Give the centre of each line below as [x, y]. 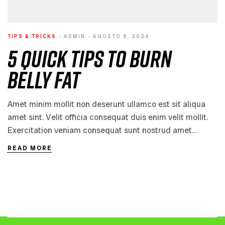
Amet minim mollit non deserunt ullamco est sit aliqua [106, 104]
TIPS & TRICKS [32, 37]
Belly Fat [44, 80]
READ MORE [30, 148]
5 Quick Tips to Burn [90, 59]
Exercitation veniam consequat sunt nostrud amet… [102, 131]
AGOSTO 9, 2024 [121, 37]
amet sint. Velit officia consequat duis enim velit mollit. [108, 118]
